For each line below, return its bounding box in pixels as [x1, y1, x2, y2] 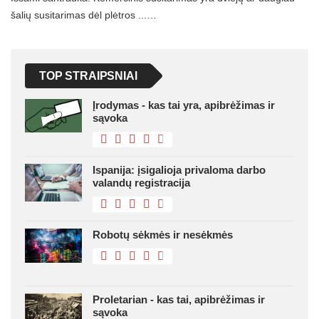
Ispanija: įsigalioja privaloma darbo [93, 163, 266, 176]
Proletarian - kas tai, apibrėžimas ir [93, 293, 265, 305]
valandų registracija [93, 176, 190, 189]
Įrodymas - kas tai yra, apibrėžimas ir [93, 98, 275, 111]
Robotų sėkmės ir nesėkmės [93, 228, 233, 241]
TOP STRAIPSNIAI [39, 69, 137, 82]
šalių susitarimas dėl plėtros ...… [11, 9, 157, 21]
